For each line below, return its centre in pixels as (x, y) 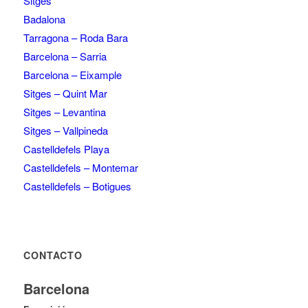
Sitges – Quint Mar (65, 93)
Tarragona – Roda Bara (75, 37)
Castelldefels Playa (66, 148)
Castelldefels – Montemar (80, 167)
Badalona (44, 19)
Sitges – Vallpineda (65, 130)
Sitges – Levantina (64, 111)
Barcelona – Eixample (72, 74)
